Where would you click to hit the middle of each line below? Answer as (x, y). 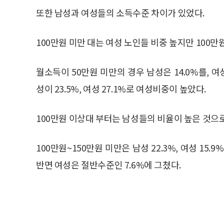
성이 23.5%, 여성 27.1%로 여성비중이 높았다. (121, 88)
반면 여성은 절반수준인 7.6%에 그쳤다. (108, 164)
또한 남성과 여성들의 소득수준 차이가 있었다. (120, 12)
